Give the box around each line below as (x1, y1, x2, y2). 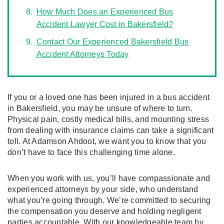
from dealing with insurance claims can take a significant (7, 126, 214, 134)
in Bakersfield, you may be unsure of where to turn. (7, 104, 192, 112)
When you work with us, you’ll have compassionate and (7, 174, 210, 182)
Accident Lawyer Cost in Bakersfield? (36, 20, 173, 28)
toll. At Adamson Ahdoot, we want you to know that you (7, 137, 206, 145)
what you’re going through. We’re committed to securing (7, 196, 211, 204)
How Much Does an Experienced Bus (36, 7, 173, 16)
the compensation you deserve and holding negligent (7, 207, 201, 215)
